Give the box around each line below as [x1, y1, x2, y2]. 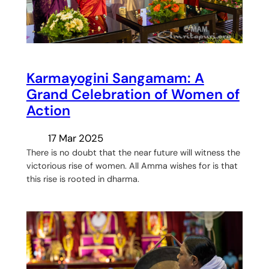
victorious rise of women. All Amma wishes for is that [26, 160, 238, 171]
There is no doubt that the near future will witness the [26, 147, 240, 158]
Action [26, 101, 70, 119]
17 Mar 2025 [47, 131, 103, 145]
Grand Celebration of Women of [26, 85, 240, 103]
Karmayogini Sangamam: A [26, 68, 204, 87]
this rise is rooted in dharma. [26, 173, 139, 184]
